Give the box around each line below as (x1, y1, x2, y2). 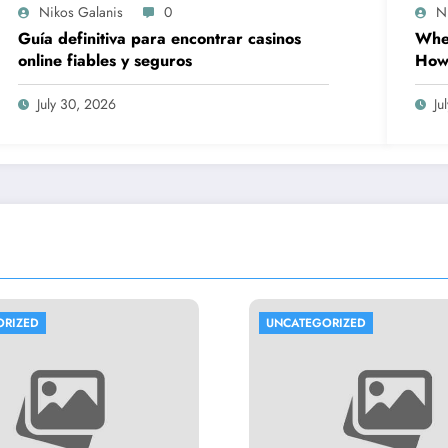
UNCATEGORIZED (266, 314, 366, 333)
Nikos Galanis (39, 2, 124, 23)
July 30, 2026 (37, 94, 117, 115)
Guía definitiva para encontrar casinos (18, 27, 302, 51)
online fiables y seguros (18, 49, 193, 73)
